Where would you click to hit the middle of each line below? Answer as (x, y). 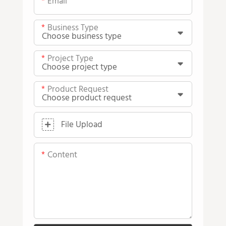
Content (63, 155)
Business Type (73, 28)
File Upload (82, 125)
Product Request (78, 90)
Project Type (71, 59)
